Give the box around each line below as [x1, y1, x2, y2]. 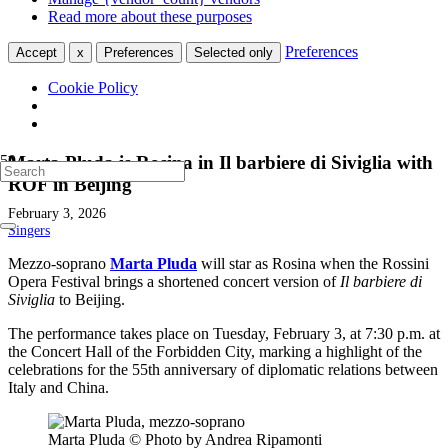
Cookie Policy [48, 79, 138, 97]
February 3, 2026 [8, 205, 106, 222]
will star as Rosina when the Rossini [197, 255, 429, 273]
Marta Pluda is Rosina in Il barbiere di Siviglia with [8, 152, 433, 174]
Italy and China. [8, 379, 109, 397]
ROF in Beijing [8, 174, 132, 196]
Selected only [194, 45, 273, 61]
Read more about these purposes [48, 8, 252, 26]
